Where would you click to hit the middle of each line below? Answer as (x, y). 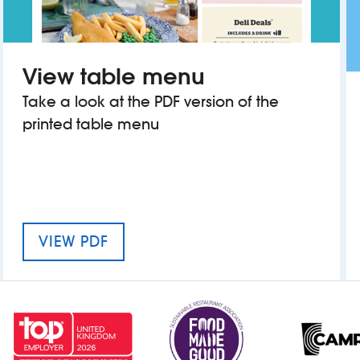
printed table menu (90, 125)
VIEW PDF (73, 242)
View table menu (113, 77)
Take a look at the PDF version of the (150, 102)
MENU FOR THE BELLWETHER (208, 241)
